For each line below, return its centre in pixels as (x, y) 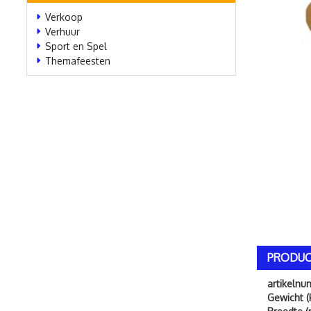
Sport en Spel (76, 46)
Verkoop (64, 17)
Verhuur (62, 32)
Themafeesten (78, 61)
